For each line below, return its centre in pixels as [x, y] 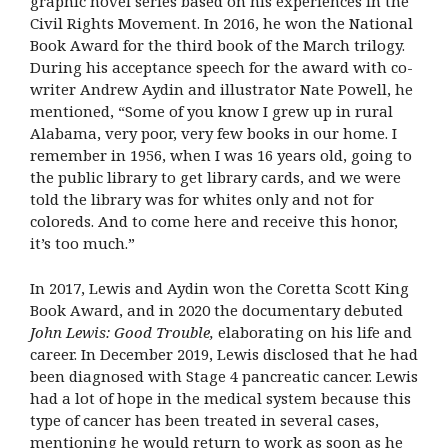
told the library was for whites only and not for [202, 199]
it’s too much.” [82, 243]
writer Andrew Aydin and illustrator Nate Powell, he [221, 89]
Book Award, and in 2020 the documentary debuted [216, 309]
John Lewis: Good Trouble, [122, 331]
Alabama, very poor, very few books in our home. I [213, 133]
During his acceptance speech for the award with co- [221, 67]
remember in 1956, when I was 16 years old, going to [221, 155]
